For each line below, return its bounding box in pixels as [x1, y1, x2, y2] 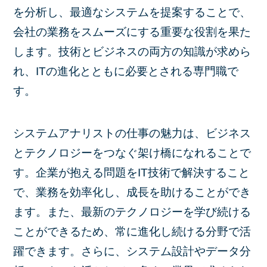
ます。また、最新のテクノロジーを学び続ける [13, 205, 252, 218]
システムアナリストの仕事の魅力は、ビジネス [13, 126, 252, 139]
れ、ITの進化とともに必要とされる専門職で [13, 65, 239, 78]
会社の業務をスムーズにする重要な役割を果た [13, 26, 252, 39]
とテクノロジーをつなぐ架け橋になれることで [13, 146, 252, 159]
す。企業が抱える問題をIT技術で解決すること [13, 166, 250, 179]
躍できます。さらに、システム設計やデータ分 [13, 244, 252, 257]
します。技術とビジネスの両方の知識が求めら [13, 45, 252, 58]
